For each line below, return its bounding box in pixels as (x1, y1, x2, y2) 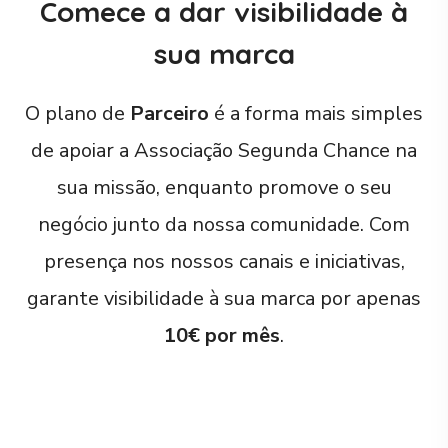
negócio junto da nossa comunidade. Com (38, 211, 410, 238)
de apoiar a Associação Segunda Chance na (31, 137, 417, 164)
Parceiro (130, 100, 209, 127)
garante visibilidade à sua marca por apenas (27, 285, 421, 312)
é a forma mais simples (209, 100, 423, 127)
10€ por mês (164, 322, 280, 349)
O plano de (25, 100, 130, 127)
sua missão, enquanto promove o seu (56, 174, 392, 201)
